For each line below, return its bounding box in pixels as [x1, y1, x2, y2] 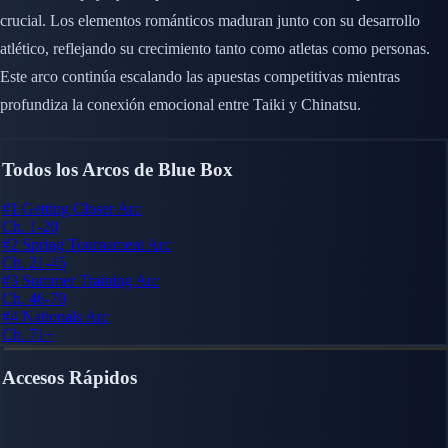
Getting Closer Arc [22, 200, 141, 218]
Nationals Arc [22, 308, 109, 326]
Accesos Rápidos [2, 366, 137, 388]
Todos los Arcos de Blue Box [2, 159, 233, 181]
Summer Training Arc [22, 272, 159, 290]
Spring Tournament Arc [22, 236, 171, 254]
